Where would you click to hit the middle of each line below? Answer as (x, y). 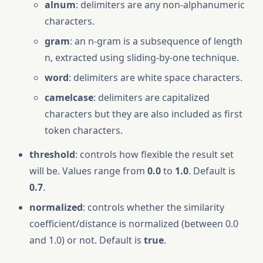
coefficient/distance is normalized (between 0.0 (134, 224)
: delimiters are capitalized (151, 97)
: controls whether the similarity (154, 207)
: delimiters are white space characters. (156, 77)
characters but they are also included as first (144, 114)
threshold (52, 154)
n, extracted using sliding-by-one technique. (142, 58)
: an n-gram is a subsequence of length (156, 41)
